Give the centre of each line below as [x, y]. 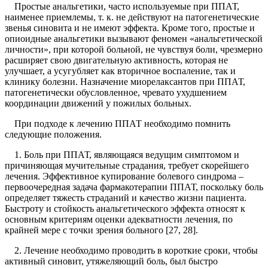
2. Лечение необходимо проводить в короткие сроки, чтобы [131, 251]
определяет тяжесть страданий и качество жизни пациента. [126, 198]
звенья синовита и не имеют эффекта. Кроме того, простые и [130, 28]
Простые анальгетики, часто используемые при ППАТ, [122, 7]
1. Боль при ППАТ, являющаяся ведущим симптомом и [122, 155]
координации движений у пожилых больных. [98, 103]
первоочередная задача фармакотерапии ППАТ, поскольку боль [134, 187]
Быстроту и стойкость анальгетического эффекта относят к [125, 209]
